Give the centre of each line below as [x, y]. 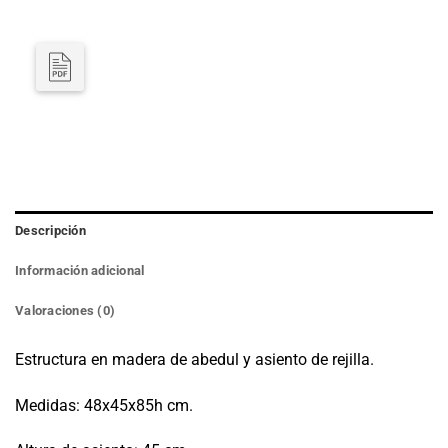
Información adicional [80, 270]
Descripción [50, 230]
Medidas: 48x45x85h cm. [104, 405]
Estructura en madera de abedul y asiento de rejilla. [194, 359]
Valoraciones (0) [65, 310]
